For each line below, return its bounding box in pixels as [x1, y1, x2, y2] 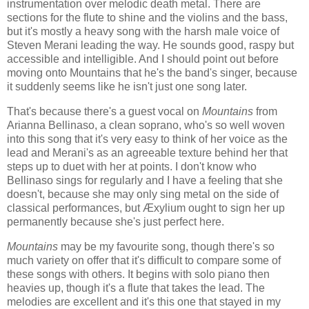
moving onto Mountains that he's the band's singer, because [7, 67, 297, 79]
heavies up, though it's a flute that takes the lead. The [7, 281, 265, 294]
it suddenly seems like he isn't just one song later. [7, 81, 247, 93]
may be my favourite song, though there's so [58, 240, 275, 252]
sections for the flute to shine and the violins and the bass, [7, 12, 288, 24]
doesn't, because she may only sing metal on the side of [7, 188, 279, 201]
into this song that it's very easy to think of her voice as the [7, 133, 288, 146]
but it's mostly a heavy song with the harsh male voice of [7, 26, 279, 38]
